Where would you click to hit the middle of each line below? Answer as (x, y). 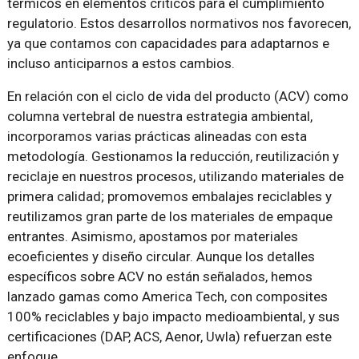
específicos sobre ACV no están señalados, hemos (159, 277)
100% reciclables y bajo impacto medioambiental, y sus (173, 317)
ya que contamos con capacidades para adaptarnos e (168, 44)
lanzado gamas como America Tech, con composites (167, 297)
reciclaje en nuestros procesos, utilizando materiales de (175, 177)
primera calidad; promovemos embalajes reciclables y (169, 197)
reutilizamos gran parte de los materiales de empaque (169, 217)
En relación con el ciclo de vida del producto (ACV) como (177, 97)
